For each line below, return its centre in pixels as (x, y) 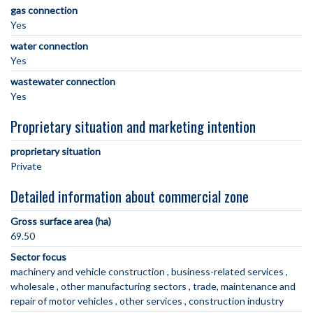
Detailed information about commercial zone (130, 196)
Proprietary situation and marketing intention (133, 126)
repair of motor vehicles (63, 301)
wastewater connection (63, 82)
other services (152, 301)
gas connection (44, 10)
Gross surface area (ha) (61, 221)
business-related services (228, 272)
